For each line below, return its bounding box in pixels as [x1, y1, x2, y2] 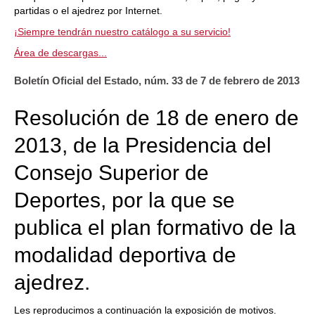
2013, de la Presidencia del [14, 134, 271, 157]
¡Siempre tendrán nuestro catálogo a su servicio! [14, 26, 231, 37]
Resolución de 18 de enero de [14, 106, 299, 130]
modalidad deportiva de [14, 243, 236, 267]
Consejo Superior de [14, 161, 209, 185]
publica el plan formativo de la [14, 216, 296, 240]
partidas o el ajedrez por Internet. [14, 5, 162, 16]
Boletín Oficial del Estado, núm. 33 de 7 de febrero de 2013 [14, 75, 300, 86]
